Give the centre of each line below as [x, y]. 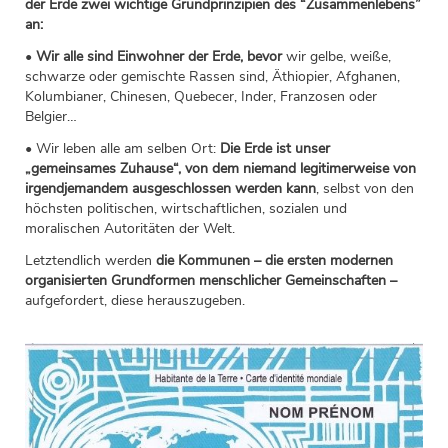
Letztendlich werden [90, 260]
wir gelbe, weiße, [336, 56]
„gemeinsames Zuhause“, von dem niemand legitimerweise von [220, 168]
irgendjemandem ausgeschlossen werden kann [170, 188]
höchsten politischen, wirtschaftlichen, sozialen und [186, 208]
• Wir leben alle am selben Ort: [122, 148]
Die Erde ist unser [275, 148]
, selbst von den [365, 188]
